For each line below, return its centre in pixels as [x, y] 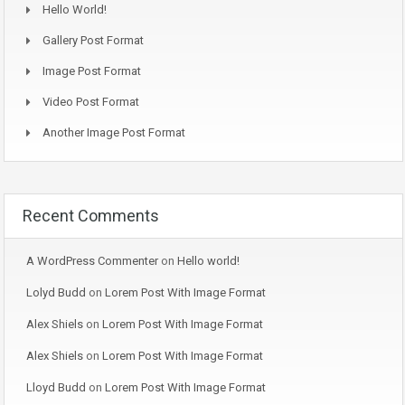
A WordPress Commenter [92, 261]
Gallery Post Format [93, 41]
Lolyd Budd [56, 293]
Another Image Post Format [114, 133]
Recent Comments [91, 216]
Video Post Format [91, 102]
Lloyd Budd [56, 388]
